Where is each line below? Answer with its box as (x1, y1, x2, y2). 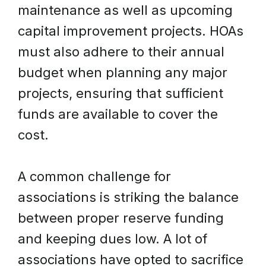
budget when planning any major (18, 65, 227, 80)
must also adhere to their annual (18, 44, 224, 59)
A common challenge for (18, 169, 171, 184)
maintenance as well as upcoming (18, 2, 233, 18)
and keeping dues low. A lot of (18, 231, 207, 246)
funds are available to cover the (18, 106, 218, 122)
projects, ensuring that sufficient (18, 85, 223, 101)
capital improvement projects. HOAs (18, 23, 243, 39)
